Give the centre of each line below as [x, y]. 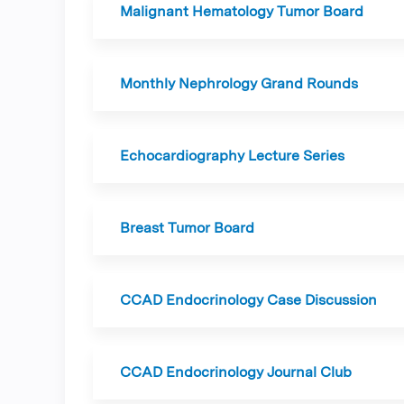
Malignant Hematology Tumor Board [242, 11]
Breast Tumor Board [187, 228]
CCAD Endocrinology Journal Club [236, 372]
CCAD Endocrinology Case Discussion [248, 300]
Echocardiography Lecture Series [232, 156]
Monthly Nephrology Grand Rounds [239, 83]
